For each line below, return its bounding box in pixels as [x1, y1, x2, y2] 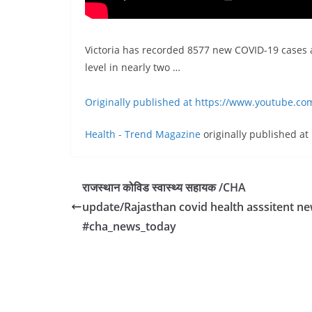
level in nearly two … [85, 61, 180, 75]
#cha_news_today [82, 219, 176, 235]
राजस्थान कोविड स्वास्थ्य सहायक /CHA [82, 180, 246, 196]
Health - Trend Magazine [85, 127, 201, 141]
